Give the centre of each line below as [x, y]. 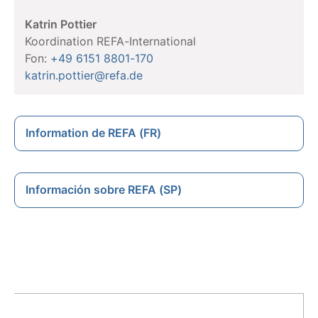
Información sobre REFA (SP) [104, 189]
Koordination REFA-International [110, 41]
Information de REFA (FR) [93, 132]
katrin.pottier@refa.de [84, 75]
